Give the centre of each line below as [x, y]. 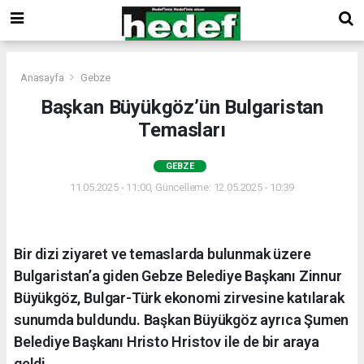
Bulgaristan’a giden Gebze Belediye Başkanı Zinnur [178, 275]
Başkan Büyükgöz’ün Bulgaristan [182, 107]
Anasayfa [43, 77]
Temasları [182, 130]
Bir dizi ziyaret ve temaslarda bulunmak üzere [162, 253]
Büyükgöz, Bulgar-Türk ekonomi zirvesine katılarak [179, 297]
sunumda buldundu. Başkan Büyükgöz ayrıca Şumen [182, 319]
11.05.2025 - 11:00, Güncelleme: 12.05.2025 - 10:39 [182, 187]
